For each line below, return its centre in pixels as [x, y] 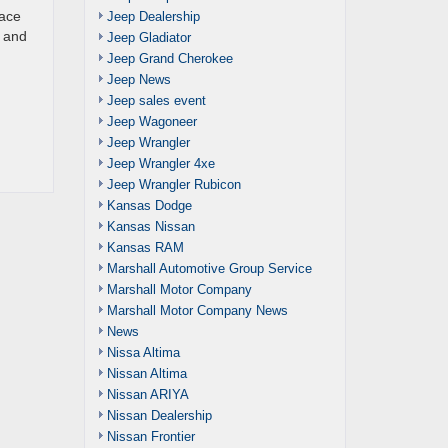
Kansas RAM [145, 247]
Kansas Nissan [150, 226]
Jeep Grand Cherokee [169, 58]
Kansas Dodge [149, 205]
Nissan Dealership [159, 415]
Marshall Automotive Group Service [209, 268]
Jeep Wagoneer [151, 121]
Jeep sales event [156, 100]
